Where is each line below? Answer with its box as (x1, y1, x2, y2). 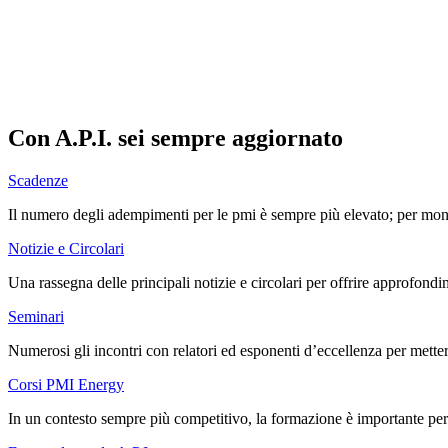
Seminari (8, 308, 64, 326)
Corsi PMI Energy (8, 376, 124, 394)
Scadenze (8, 172, 68, 190)
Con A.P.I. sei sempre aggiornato (8, 125, 343, 152)
